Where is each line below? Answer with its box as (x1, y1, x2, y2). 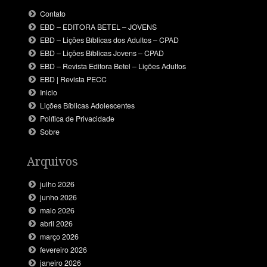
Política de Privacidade (40, 113, 115, 124)
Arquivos (26, 153, 78, 170)
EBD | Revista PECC (40, 73, 107, 85)
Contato (40, 8, 66, 19)
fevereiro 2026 (40, 244, 88, 256)
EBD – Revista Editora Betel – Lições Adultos (40, 60, 187, 72)
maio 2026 (40, 205, 75, 216)
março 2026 (40, 231, 79, 243)
